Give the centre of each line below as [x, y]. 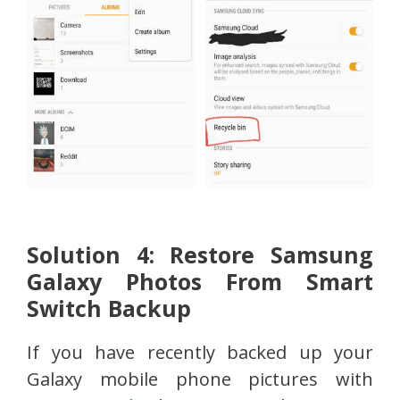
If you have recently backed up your [200, 353]
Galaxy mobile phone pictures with [200, 379]
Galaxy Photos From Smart [200, 282]
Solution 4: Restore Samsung [200, 255]
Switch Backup [109, 308]
